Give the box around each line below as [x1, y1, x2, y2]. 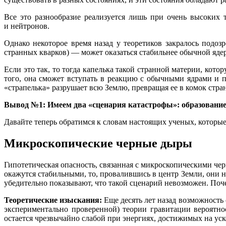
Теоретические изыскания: [4, 196, 104, 205]
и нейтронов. [4, 22, 49, 31]
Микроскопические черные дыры [4, 137, 192, 150]
